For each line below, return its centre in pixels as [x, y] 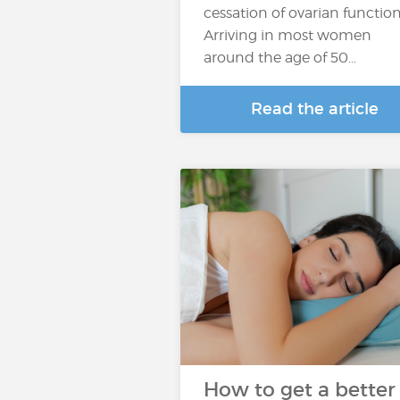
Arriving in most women [287, 35]
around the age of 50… [280, 58]
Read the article [314, 109]
